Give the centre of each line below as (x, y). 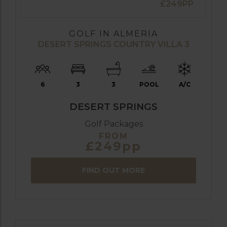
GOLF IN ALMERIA (113, 33)
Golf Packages (113, 124)
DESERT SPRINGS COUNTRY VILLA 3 (113, 44)
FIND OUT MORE (113, 170)
